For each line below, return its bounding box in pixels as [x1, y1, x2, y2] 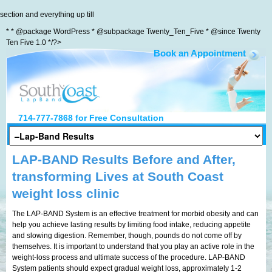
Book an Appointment [154, 48, 246, 58]
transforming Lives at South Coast [12, 169, 223, 183]
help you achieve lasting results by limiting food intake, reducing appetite [12, 220, 251, 229]
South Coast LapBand [132, 56, 205, 64]
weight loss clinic [12, 186, 120, 200]
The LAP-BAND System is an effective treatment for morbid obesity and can [12, 209, 259, 218]
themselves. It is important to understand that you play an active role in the [12, 242, 254, 251]
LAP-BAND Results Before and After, [12, 152, 236, 166]
